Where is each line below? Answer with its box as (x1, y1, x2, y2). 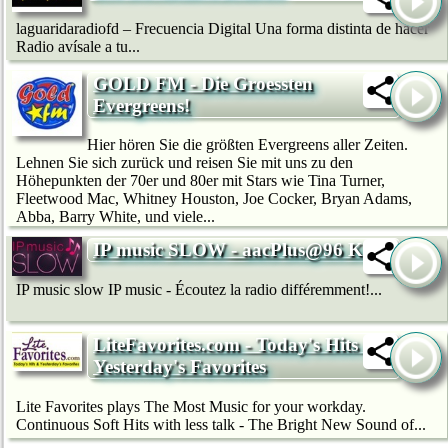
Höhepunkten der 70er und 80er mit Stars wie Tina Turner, (16, 172, 385, 190)
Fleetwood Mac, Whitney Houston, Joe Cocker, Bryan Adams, (16, 190, 412, 208)
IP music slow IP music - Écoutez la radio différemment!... (16, 281, 382, 299)
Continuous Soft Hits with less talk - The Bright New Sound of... (16, 415, 426, 433)
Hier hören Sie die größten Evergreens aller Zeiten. (87, 136, 408, 154)
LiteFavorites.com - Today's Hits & (93, 334, 379, 356)
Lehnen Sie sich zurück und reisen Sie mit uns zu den (16, 154, 353, 172)
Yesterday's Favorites (93, 356, 266, 378)
